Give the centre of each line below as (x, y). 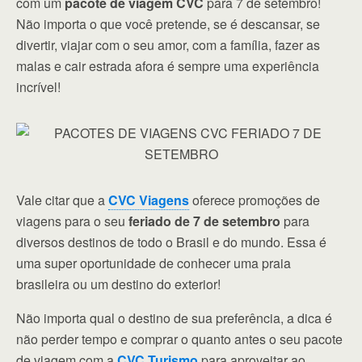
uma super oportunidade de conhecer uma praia (154, 263)
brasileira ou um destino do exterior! (118, 284)
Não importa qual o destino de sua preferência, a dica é (174, 318)
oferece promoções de (255, 200)
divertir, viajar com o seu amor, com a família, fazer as (168, 45)
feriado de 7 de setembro (204, 221)
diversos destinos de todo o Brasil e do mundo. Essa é (171, 242)
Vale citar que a (62, 200)
